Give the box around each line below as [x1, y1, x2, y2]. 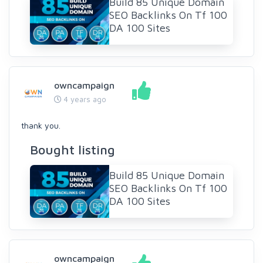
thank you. [21, 120, 60, 130]
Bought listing [30, 142, 115, 157]
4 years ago [62, 95, 106, 104]
